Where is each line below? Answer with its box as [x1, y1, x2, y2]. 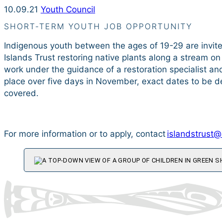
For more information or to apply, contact [4, 129, 167, 139]
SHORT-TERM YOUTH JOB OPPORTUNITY [4, 21, 192, 32]
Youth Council [41, 4, 95, 14]
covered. [4, 88, 40, 99]
